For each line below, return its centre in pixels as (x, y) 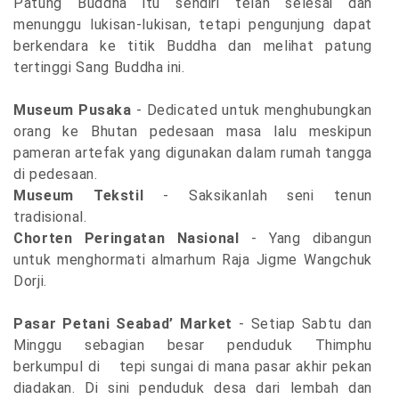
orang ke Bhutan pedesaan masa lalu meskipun (193, 132)
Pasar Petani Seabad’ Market (123, 324)
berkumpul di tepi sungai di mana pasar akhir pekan (193, 367)
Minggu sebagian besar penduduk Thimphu (193, 346)
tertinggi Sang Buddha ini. (99, 68)
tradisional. (50, 217)
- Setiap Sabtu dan (302, 324)
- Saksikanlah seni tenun (258, 196)
